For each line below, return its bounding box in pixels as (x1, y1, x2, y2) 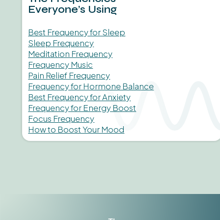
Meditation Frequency (28, 48, 113, 59)
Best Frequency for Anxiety (28, 91, 131, 102)
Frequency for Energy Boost (28, 102, 137, 113)
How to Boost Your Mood (28, 124, 125, 135)
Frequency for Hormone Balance (28, 81, 154, 91)
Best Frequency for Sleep (28, 27, 126, 37)
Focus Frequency (28, 113, 95, 124)
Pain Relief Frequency (28, 70, 110, 81)
